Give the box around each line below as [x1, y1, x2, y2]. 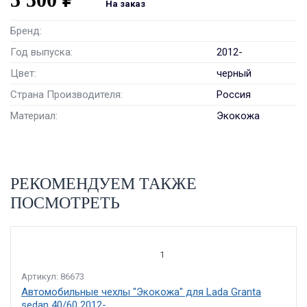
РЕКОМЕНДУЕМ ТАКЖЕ [10, 175, 197, 193]
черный [217, 67, 251, 79]
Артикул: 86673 [21, 271, 84, 282]
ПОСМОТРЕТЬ [10, 194, 120, 212]
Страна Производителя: [10, 88, 123, 101]
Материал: [10, 110, 58, 122]
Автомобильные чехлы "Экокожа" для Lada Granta [21, 286, 261, 298]
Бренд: [10, 25, 42, 37]
